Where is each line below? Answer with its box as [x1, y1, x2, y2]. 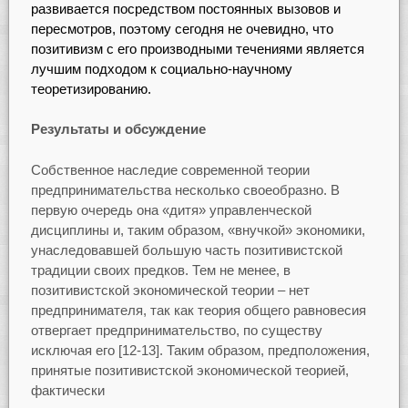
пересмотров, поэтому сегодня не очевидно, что [30, 20, 333, 36]
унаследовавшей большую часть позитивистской [30, 241, 342, 258]
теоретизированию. [30, 80, 151, 97]
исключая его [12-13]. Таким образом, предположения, [30, 342, 370, 358]
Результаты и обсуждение [30, 121, 206, 138]
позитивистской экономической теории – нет [30, 281, 310, 298]
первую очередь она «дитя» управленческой [30, 201, 311, 218]
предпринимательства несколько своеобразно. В [30, 181, 340, 198]
